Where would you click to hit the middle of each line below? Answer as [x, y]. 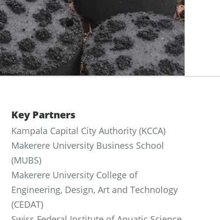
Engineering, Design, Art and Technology [94, 190]
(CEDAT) [27, 204]
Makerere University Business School [87, 145]
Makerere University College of [74, 175]
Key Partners [43, 115]
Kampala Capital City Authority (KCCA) [88, 131]
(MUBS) [26, 160]
